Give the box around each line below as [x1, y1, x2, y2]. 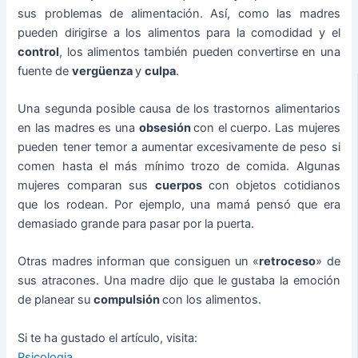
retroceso [259, 254, 316, 269]
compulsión [93, 292, 163, 308]
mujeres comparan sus [18, 178, 155, 193]
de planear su [18, 292, 94, 308]
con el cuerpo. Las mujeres [193, 121, 340, 135]
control [18, 44, 60, 59]
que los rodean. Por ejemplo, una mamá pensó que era [18, 197, 340, 212]
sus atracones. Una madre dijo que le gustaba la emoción [18, 273, 340, 288]
